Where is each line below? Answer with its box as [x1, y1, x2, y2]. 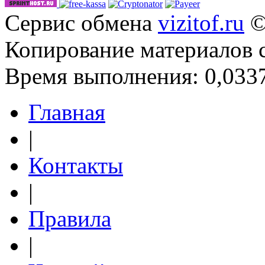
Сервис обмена [5, 10, 158, 35]
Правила [28, 206, 111, 231]
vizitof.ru [158, 10, 244, 35]
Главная [28, 99, 105, 125]
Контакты [28, 153, 123, 178]
